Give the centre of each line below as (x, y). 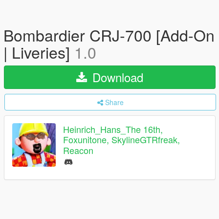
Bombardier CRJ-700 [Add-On (109, 35)
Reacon (78, 150)
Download (116, 77)
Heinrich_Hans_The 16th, (113, 129)
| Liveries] (39, 52)
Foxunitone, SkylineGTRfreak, (121, 140)
